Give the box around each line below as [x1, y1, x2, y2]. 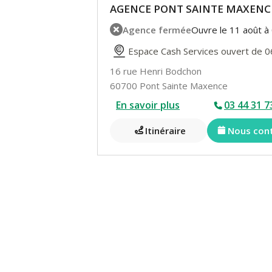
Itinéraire [144, 124, 186, 137]
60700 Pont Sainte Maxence [110, 80, 228, 92]
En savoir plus [116, 98, 180, 112]
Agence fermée [123, 23, 191, 36]
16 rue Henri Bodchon [110, 65, 202, 78]
